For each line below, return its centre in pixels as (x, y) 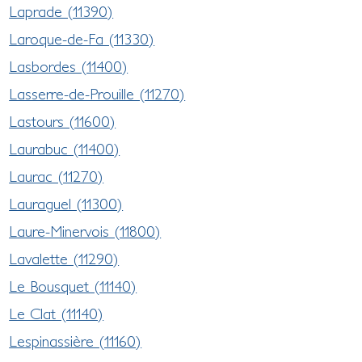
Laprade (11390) (61, 11)
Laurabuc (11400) (65, 148)
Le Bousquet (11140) (73, 286)
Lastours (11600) (63, 121)
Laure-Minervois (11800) (85, 231)
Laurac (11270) (57, 176)
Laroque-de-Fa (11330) (82, 38)
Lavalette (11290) (64, 258)
